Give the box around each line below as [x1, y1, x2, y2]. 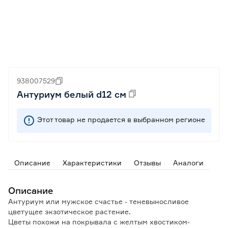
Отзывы [134, 158, 161, 167]
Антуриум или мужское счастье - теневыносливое [8, 197, 189, 206]
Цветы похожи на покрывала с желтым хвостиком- [8, 217, 190, 226]
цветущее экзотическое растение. [8, 207, 131, 216]
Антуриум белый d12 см [17, 89, 126, 100]
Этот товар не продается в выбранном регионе [37, 115, 205, 124]
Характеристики [63, 158, 122, 167]
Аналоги [173, 158, 204, 167]
